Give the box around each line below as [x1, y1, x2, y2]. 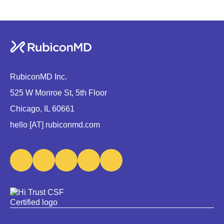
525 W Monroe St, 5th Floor [10, 88, 107, 97]
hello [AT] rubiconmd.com [10, 120, 100, 129]
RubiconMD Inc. [10, 72, 67, 81]
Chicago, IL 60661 [10, 104, 74, 113]
